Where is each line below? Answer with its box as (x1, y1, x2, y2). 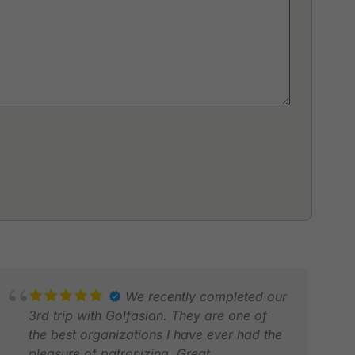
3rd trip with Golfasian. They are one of (29, 307, 268, 323)
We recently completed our (125, 288, 288, 304)
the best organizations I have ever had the (29, 326, 283, 342)
